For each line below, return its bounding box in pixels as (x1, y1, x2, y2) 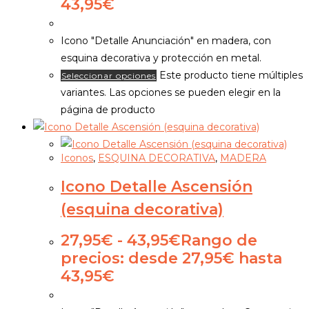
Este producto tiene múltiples (159, 68, 303, 81)
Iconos (61, 151, 93, 164)
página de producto (61, 103, 155, 116)
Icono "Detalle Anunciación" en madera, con (61, 34, 271, 47)
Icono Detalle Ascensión (61, 177, 252, 197)
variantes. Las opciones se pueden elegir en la (61, 86, 281, 99)
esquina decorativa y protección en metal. (61, 51, 261, 64)
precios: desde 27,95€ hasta (61, 249, 282, 268)
